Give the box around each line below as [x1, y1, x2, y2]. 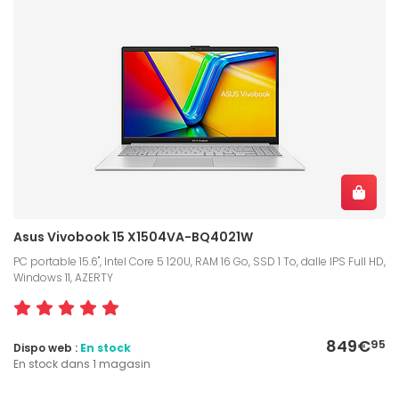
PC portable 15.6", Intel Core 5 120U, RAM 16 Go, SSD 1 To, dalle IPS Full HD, [13, 253, 386, 269]
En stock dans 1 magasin [13, 355, 151, 371]
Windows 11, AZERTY [13, 269, 113, 285]
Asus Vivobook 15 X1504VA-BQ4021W [13, 227, 253, 246]
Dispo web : [13, 339, 80, 355]
